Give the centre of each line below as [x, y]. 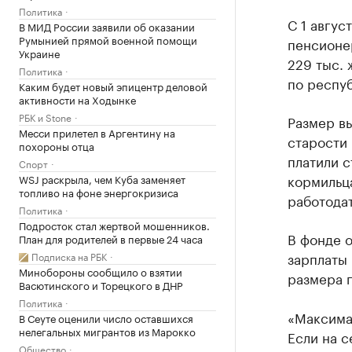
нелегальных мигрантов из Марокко [107, 330]
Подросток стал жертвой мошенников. [114, 224]
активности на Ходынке [77, 99]
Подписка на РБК [69, 255]
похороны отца [57, 145]
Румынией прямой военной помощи [108, 39]
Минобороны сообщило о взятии [101, 271]
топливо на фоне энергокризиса [99, 191]
